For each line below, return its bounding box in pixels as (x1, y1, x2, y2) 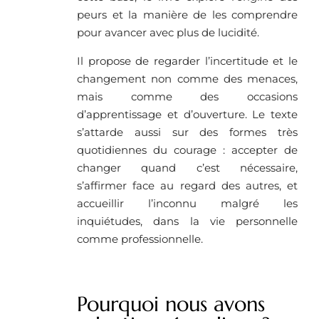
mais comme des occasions (77, 90, 298, 104)
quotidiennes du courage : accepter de (77, 143, 298, 157)
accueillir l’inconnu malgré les (77, 197, 298, 211)
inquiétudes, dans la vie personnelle (77, 214, 298, 229)
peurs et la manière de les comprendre (77, 8, 298, 22)
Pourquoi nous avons (77, 291, 265, 318)
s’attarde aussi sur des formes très (77, 125, 298, 140)
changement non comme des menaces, (77, 72, 298, 86)
